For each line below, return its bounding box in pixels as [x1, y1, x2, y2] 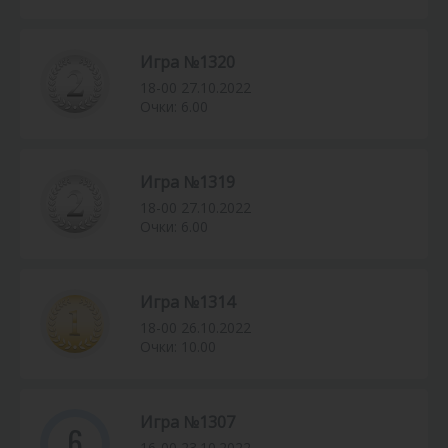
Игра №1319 [140, 171, 235, 194]
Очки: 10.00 [140, 337, 216, 357]
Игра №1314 [140, 291, 235, 314]
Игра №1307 [140, 411, 235, 434]
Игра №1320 [140, 51, 235, 74]
